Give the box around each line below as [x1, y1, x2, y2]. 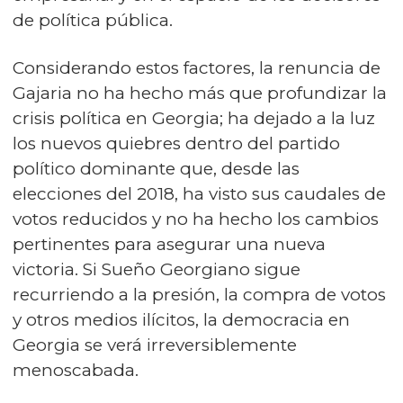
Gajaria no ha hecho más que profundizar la [13, 83, 387, 104]
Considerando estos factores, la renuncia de [13, 58, 381, 79]
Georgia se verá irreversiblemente [13, 335, 297, 356]
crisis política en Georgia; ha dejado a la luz [13, 108, 375, 130]
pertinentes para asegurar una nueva [13, 234, 326, 255]
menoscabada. [13, 360, 139, 381]
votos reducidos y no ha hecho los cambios [13, 209, 379, 230]
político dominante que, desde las [13, 158, 300, 180]
